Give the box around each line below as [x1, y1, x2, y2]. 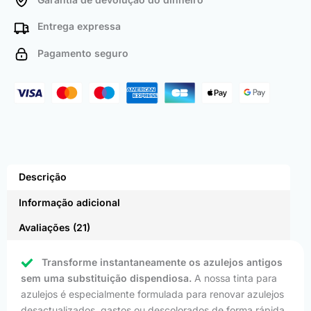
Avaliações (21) [18, 221, 90, 234]
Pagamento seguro [29, 47, 128, 59]
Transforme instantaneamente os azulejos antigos [42, 256, 283, 269]
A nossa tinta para [192, 272, 277, 285]
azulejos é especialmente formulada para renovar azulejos [21, 288, 284, 301]
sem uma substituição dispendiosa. [21, 272, 192, 285]
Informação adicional [18, 196, 120, 208]
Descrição [18, 171, 67, 183]
